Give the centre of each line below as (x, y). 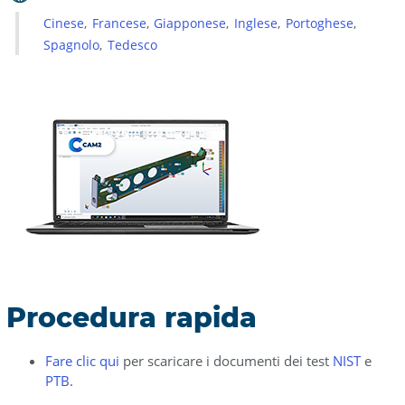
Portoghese (319, 23)
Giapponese (190, 23)
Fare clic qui (82, 361)
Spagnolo (72, 45)
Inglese (256, 23)
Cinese (64, 23)
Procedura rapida (131, 318)
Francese (119, 23)
